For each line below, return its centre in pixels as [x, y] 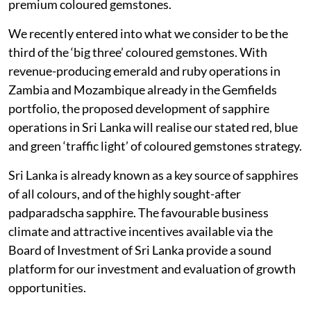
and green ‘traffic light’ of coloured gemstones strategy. [155, 145]
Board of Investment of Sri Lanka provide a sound [140, 250]
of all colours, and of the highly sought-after [125, 193]
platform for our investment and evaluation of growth [152, 268]
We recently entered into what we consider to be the [148, 33]
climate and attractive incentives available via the [141, 231]
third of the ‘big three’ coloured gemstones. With [138, 52]
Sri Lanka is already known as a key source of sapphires [153, 175]
